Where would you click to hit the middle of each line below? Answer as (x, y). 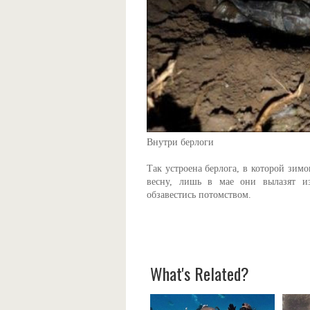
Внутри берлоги (180, 142)
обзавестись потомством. (199, 195)
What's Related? (200, 273)
